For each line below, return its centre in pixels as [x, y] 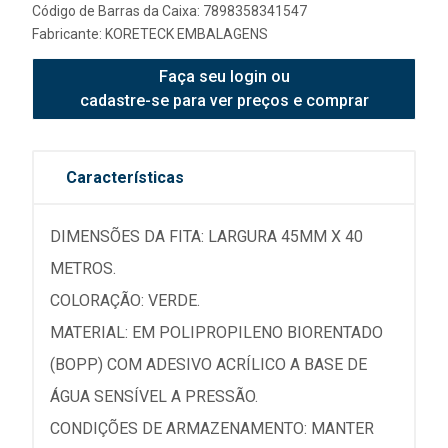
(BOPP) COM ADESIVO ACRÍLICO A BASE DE [208, 364]
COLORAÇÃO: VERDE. [125, 300]
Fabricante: [68, 34]
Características [125, 177]
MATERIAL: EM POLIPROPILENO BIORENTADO [216, 332]
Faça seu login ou [224, 76]
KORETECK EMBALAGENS [186, 34]
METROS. [83, 268]
